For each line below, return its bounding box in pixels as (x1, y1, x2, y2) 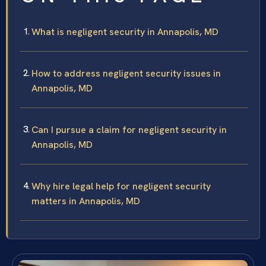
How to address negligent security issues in (31, 66, 221, 80)
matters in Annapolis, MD (31, 194, 140, 207)
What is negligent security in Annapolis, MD (31, 25, 218, 38)
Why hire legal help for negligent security (31, 179, 211, 192)
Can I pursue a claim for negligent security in (31, 123, 227, 136)
